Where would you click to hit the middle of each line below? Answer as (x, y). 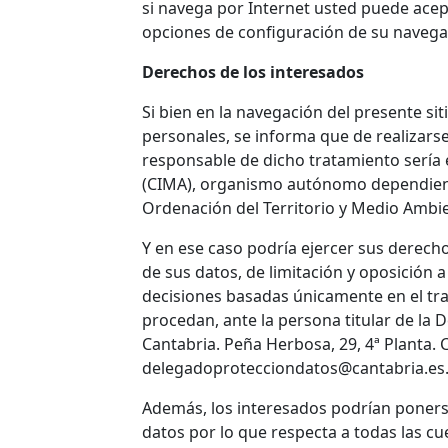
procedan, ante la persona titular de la (288, 320)
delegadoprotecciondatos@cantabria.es (293, 368)
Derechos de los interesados (253, 72)
